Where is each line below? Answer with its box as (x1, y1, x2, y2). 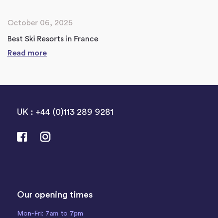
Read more (7, 49, 47, 57)
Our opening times (17, 190, 93, 200)
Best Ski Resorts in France (7, 35, 98, 43)
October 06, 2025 (7, 19, 73, 27)
